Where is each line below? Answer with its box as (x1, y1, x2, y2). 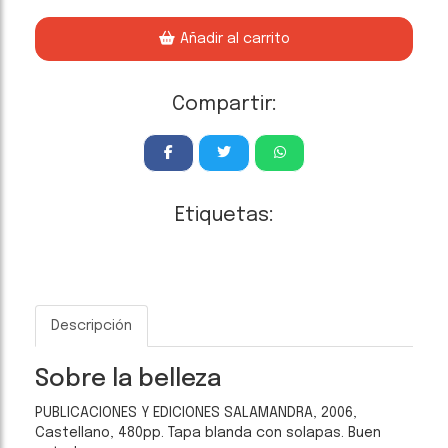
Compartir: (171, 94, 277, 115)
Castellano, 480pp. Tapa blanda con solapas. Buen (35, 426, 381, 440)
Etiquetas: (174, 205, 274, 226)
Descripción (51, 319, 132, 333)
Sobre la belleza (35, 367, 221, 392)
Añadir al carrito (175, 32, 290, 46)
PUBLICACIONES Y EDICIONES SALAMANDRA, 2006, (35, 406, 357, 420)
